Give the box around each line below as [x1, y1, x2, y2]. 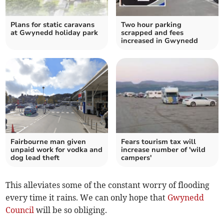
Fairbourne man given [10, 136, 86, 146]
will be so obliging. [34, 204, 107, 215]
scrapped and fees [121, 27, 183, 37]
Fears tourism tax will [121, 136, 196, 146]
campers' [121, 152, 151, 162]
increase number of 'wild [121, 144, 205, 154]
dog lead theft [10, 152, 60, 162]
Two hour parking [121, 19, 181, 29]
